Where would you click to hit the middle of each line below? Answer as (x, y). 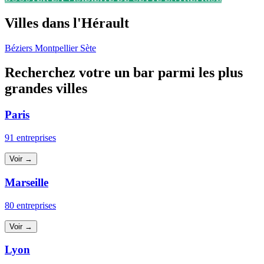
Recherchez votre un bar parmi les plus (124, 73)
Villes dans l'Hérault (67, 23)
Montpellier (57, 48)
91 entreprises (30, 138)
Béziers (20, 48)
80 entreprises (30, 205)
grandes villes (46, 89)
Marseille (27, 182)
